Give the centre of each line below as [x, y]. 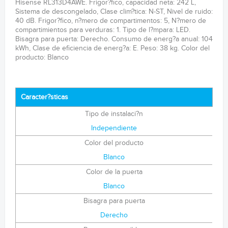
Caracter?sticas [45, 97]
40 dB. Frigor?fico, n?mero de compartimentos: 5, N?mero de [111, 21]
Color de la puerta [114, 172]
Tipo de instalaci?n [114, 114]
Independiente [114, 128]
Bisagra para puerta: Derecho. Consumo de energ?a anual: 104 [114, 39]
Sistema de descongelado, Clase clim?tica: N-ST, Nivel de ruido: [114, 12]
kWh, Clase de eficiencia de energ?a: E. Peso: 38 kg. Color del [112, 48]
